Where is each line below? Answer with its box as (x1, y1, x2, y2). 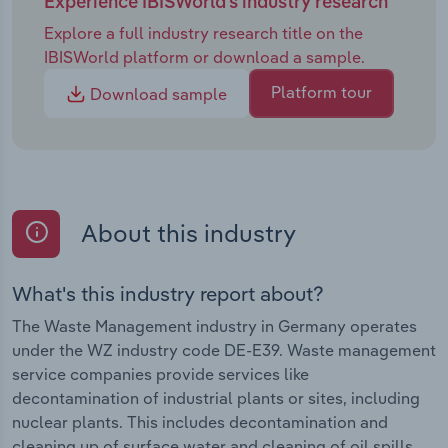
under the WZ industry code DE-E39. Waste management (12, 339, 436, 360)
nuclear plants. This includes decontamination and (12, 411, 388, 432)
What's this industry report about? (12, 280, 324, 306)
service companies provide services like (12, 363, 309, 384)
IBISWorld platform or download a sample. (44, 46, 365, 67)
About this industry (76, 218, 296, 249)
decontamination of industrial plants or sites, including (12, 387, 420, 408)
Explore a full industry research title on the (44, 22, 363, 43)
